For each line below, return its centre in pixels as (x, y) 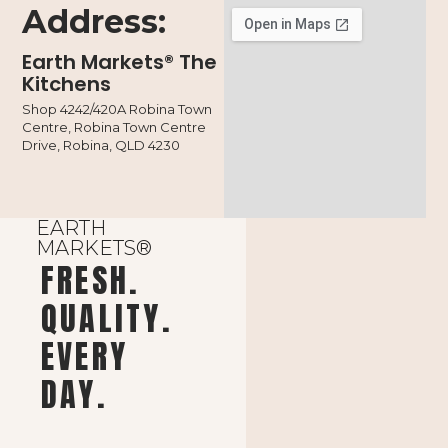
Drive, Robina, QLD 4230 (101, 145)
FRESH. (90, 281)
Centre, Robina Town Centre (114, 127)
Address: (94, 22)
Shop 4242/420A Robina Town (117, 109)
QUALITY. (106, 319)
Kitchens (67, 84)
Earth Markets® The (120, 62)
